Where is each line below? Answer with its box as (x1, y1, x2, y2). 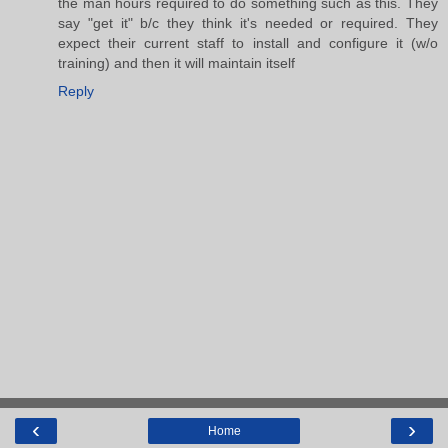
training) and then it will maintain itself (58, 54, 295, 71)
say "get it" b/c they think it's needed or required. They (58, 14, 438, 31)
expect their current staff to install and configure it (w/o (58, 34, 438, 51)
